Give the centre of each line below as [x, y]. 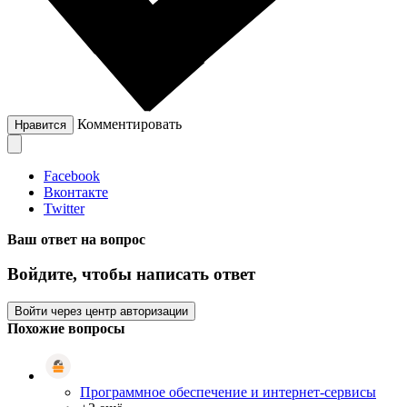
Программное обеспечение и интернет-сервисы [228, 392]
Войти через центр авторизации [101, 312]
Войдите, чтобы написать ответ [131, 274]
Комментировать [129, 124]
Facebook [72, 175]
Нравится [40, 124]
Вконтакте [76, 192]
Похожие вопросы [66, 329]
